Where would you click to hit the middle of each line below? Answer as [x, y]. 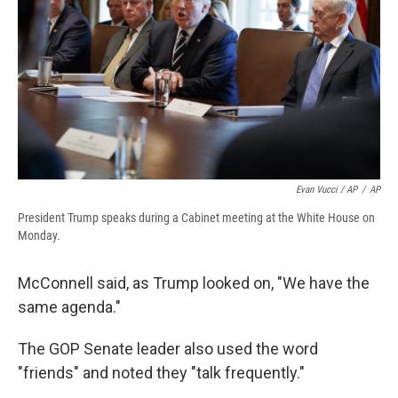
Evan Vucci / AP [326, 190]
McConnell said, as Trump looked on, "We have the [194, 283]
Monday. [39, 236]
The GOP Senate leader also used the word [168, 349]
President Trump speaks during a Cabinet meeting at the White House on [196, 218]
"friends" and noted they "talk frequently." [161, 373]
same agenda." [69, 307]
